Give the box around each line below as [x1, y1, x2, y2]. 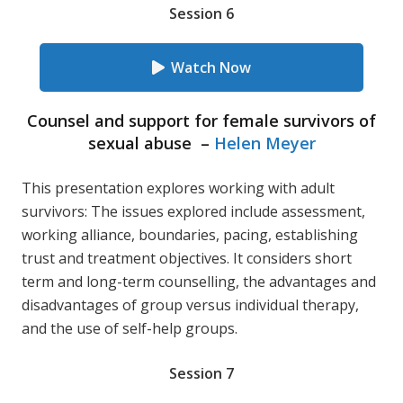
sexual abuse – [87, 132, 214, 154]
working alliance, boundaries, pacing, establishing [22, 225, 358, 245]
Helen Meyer [213, 132, 316, 154]
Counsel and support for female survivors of [27, 110, 376, 131]
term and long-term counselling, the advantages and [22, 272, 376, 291]
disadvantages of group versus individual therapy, [22, 295, 359, 315]
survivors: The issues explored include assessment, [22, 201, 365, 221]
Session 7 [169, 363, 234, 383]
